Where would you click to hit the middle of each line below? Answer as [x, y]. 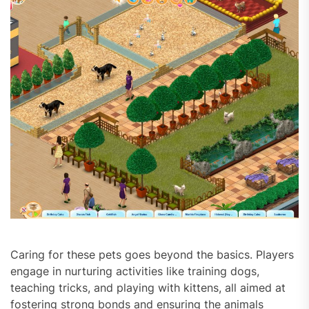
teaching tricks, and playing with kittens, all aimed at [148, 288]
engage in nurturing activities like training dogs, [135, 271]
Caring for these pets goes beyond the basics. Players [152, 255]
